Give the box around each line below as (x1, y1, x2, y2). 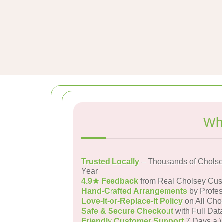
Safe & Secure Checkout (81, 207, 173, 215)
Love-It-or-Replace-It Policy (81, 197, 183, 205)
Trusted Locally (81, 157, 139, 166)
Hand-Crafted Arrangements (81, 187, 187, 195)
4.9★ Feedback (81, 177, 138, 185)
